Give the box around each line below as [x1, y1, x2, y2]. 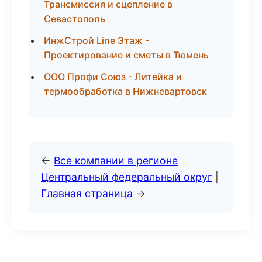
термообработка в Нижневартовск [44, 85, 207, 97]
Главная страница [41, 187, 133, 199]
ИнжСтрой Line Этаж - [44, 35, 149, 46]
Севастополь [44, 13, 105, 25]
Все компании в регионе [54, 154, 178, 167]
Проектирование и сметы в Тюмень [44, 49, 209, 61]
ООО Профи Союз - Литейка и [44, 71, 182, 82]
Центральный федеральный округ [41, 171, 212, 183]
